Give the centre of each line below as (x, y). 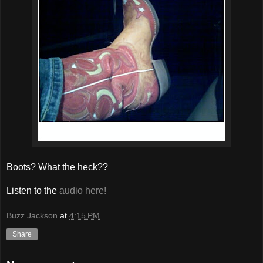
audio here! (83, 190)
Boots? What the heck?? (57, 167)
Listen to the (33, 190)
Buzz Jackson (32, 216)
